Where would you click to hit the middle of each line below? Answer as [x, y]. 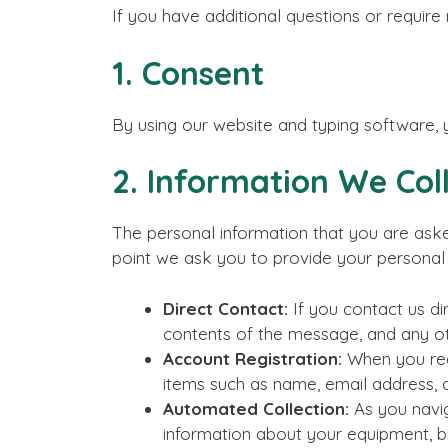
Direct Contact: [225, 308]
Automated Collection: [256, 408]
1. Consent [188, 72]
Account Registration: [252, 358]
